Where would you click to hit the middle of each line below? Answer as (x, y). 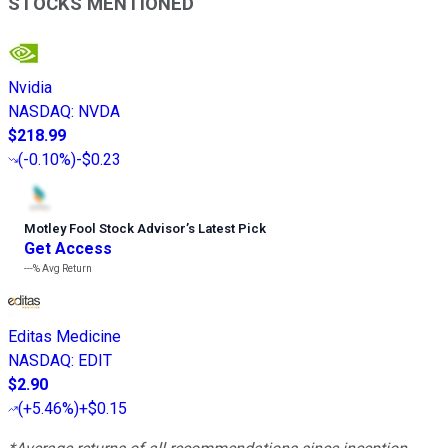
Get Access (68, 248)
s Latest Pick (227, 228)
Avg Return (66, 268)
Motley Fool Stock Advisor (105, 228)
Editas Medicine (64, 336)
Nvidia (30, 87)
